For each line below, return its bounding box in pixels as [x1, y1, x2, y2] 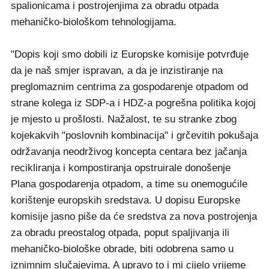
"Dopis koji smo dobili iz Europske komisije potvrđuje [11, 49, 249, 61]
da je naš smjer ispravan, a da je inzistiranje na [11, 65, 223, 77]
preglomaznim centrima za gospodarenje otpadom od [11, 81, 248, 93]
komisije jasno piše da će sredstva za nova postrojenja [11, 211, 257, 223]
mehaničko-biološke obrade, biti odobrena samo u [11, 243, 234, 255]
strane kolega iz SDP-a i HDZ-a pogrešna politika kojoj [11, 97, 256, 109]
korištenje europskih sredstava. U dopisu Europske [11, 195, 240, 207]
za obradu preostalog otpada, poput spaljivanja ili [11, 227, 229, 239]
